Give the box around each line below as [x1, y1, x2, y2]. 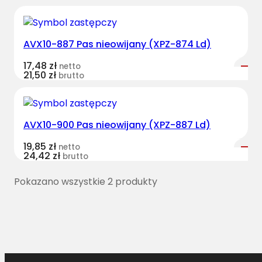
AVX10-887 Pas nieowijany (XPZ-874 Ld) [23, 37, 211, 51]
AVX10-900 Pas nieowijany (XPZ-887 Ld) [23, 118, 211, 132]
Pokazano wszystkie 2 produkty [14, 175, 157, 189]
